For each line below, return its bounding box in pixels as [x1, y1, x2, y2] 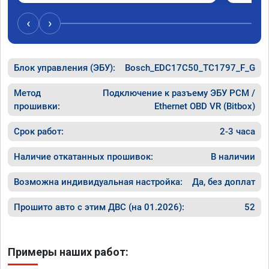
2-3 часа [220, 125, 255, 137]
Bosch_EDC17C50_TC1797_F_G [125, 62, 255, 73]
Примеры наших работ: [8, 245, 128, 258]
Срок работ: [14, 125, 64, 137]
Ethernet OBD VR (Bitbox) [154, 100, 255, 112]
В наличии [211, 151, 255, 162]
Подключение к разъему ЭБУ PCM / [103, 87, 255, 98]
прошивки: [14, 100, 60, 112]
